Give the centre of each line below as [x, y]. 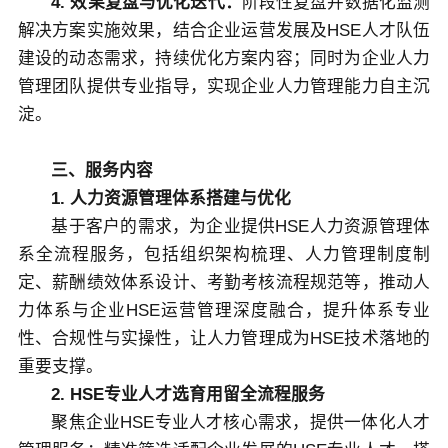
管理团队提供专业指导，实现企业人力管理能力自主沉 [224, 86]
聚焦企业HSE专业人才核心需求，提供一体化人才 [241, 422]
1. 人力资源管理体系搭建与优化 [171, 198]
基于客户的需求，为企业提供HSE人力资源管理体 [241, 226]
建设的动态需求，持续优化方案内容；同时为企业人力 [224, 58]
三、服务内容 [102, 170]
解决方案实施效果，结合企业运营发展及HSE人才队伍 [224, 30]
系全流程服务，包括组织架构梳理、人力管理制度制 [224, 254]
